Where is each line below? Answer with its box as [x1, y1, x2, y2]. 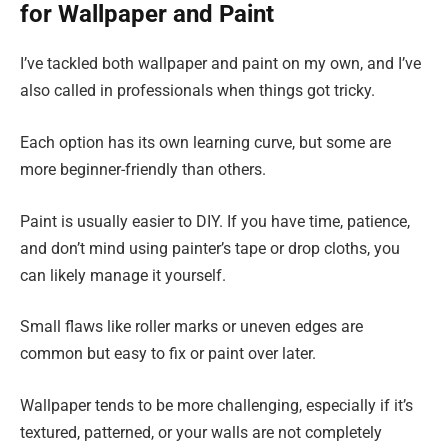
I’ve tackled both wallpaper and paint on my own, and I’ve [20, 54, 421, 74]
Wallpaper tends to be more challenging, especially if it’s [20, 395, 413, 415]
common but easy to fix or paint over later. [20, 344, 316, 364]
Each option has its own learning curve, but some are [20, 132, 391, 152]
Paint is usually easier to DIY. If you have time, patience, [20, 211, 410, 231]
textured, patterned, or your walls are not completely [20, 422, 382, 442]
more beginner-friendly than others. [20, 159, 266, 179]
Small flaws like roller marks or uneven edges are [20, 317, 363, 337]
